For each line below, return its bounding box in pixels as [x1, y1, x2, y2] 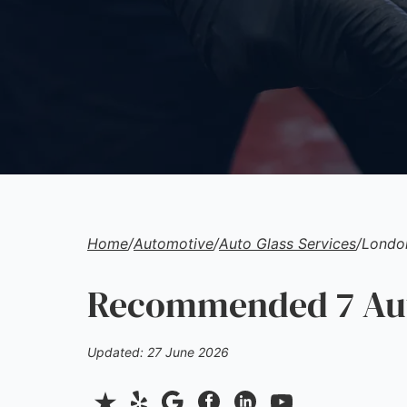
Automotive [134, 234, 213, 253]
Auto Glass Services [219, 234, 356, 253]
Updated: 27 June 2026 [87, 344, 229, 360]
